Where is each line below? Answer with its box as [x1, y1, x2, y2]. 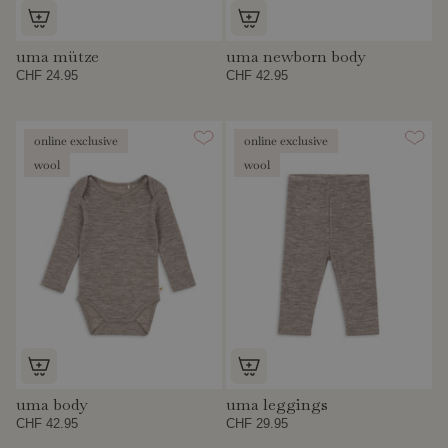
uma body [16, 393, 87, 415]
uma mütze [16, 46, 99, 68]
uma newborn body [226, 46, 366, 68]
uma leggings [226, 393, 329, 415]
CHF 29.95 [226, 415, 289, 431]
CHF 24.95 [16, 68, 78, 84]
